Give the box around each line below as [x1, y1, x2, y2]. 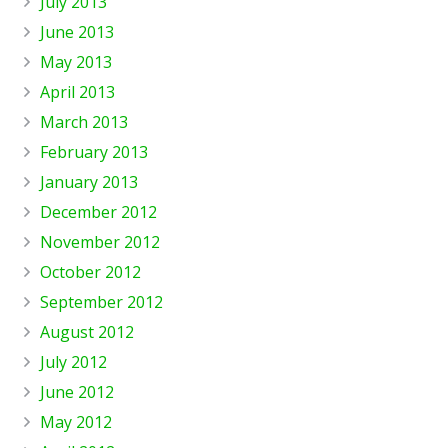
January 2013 [40, 170, 138, 193]
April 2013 [40, 80, 115, 103]
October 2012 [40, 260, 141, 283]
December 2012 [40, 200, 157, 223]
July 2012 [40, 350, 107, 373]
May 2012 [40, 410, 112, 433]
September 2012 [40, 290, 163, 313]
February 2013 [40, 140, 148, 163]
